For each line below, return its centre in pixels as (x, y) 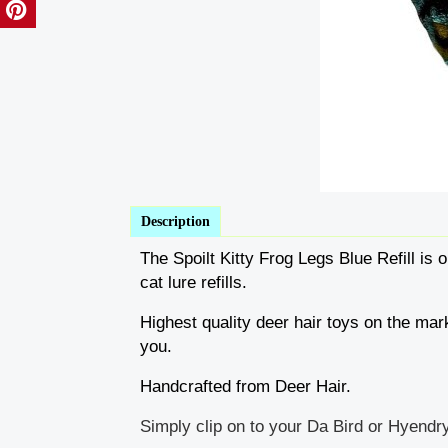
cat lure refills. (193, 282)
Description (175, 221)
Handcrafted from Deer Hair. (245, 386)
